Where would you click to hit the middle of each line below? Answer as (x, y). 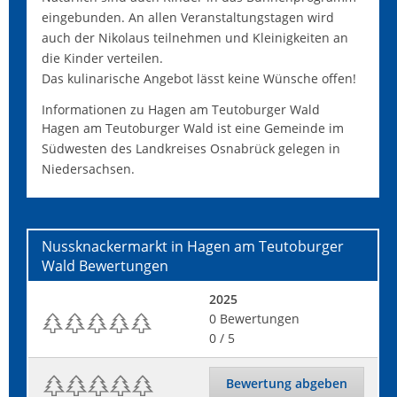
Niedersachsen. (88, 169)
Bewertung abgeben (287, 383)
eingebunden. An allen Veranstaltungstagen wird (188, 17)
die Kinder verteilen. (102, 58)
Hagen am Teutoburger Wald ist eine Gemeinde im (193, 128)
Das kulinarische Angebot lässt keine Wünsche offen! (199, 78)
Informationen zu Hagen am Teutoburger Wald (181, 109)
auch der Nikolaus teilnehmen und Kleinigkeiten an (195, 38)
